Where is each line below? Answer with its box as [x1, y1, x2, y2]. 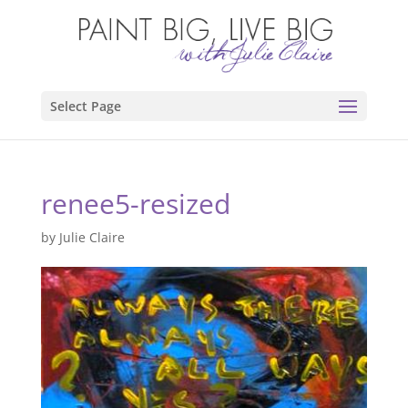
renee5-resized [40, 185, 230, 222]
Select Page [49, 97, 121, 115]
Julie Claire [58, 229, 125, 246]
